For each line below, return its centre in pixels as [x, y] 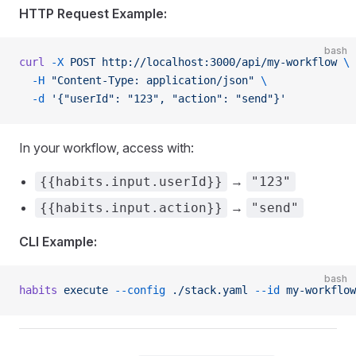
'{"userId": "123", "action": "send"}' [165, 99]
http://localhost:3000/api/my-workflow [216, 62]
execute [83, 290]
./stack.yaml [207, 290]
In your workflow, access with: [106, 148]
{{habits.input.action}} [131, 208]
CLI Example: [58, 242]
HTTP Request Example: [93, 14]
